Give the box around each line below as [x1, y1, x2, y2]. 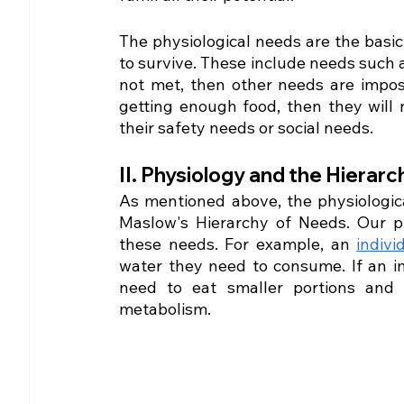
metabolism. [119, 298, 215, 319]
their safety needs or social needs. [119, 116, 373, 138]
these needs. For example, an [119, 233, 357, 254]
